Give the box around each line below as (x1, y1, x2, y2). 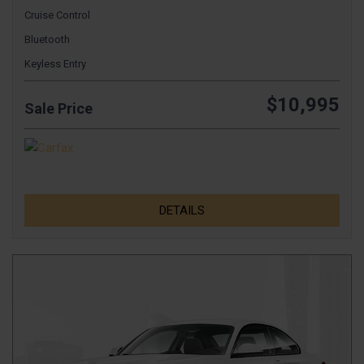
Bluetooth (24, 33, 70, 46)
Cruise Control (24, 9, 90, 22)
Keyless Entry (24, 58, 86, 71)
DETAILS (159, 203, 205, 219)
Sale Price (24, 100, 93, 118)
